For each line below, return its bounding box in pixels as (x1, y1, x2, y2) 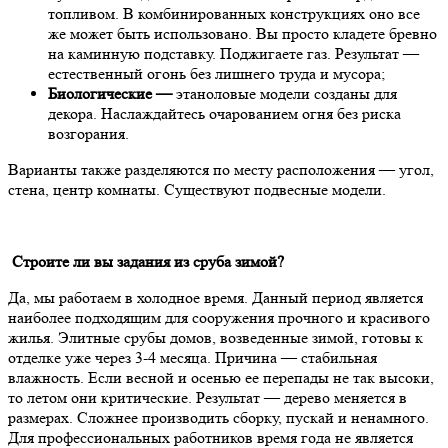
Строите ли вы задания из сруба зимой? (8, 251, 284, 271)
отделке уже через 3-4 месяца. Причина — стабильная (8, 347, 377, 367)
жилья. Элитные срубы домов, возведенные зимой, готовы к (8, 327, 423, 347)
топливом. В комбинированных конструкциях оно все (48, 3, 420, 23)
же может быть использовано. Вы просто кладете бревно (48, 23, 437, 43)
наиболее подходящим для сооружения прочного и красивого (8, 307, 430, 327)
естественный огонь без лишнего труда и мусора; (48, 63, 385, 83)
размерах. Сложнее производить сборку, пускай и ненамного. (8, 407, 429, 427)
